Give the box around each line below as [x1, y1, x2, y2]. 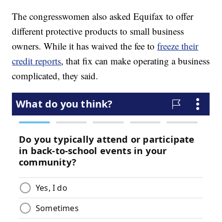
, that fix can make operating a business [61, 54, 210, 67]
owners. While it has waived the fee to [12, 39, 158, 52]
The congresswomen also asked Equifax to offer [12, 9, 194, 22]
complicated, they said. [12, 69, 99, 82]
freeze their [157, 39, 199, 52]
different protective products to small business [12, 24, 184, 37]
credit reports [12, 54, 61, 67]
